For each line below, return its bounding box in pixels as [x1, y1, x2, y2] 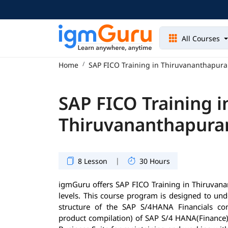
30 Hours [139, 156, 170, 166]
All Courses [180, 34, 222, 44]
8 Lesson [78, 156, 107, 166]
